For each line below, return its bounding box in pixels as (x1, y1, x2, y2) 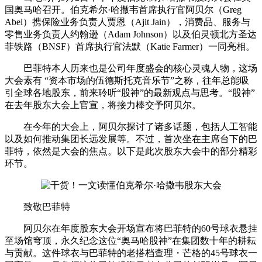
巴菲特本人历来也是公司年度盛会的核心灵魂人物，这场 (5, 63, 257, 73)
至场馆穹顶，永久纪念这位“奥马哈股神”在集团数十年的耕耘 (5, 235, 256, 246)
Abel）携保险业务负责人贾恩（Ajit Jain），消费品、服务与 (5, 16, 250, 27)
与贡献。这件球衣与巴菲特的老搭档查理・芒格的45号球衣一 (5, 247, 257, 258)
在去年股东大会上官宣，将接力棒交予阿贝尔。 (5, 99, 201, 110)
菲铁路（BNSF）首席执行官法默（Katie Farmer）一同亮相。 (5, 41, 255, 51)
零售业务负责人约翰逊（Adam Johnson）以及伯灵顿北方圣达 (5, 29, 257, 39)
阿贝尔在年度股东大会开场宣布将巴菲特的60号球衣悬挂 (5, 223, 257, 233)
